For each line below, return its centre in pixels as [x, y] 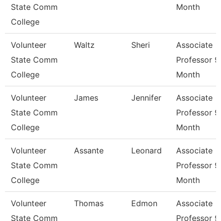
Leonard [147, 150]
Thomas [89, 203]
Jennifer [146, 98]
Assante [89, 150]
